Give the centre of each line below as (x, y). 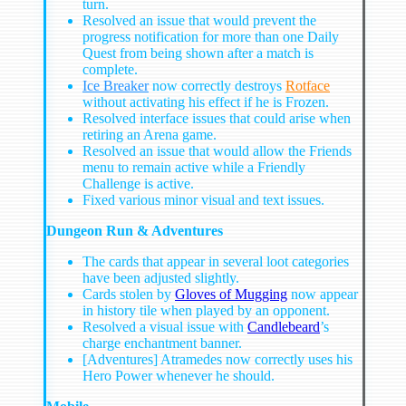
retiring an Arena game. (150, 135)
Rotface (308, 86)
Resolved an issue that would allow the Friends (217, 151)
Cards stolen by (129, 295)
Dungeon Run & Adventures (135, 231)
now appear (323, 295)
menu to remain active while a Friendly (194, 168)
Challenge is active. (138, 184)
